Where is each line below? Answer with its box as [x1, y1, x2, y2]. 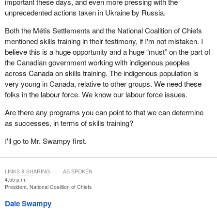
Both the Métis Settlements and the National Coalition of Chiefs [4, 25, 202, 36]
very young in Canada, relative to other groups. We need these [4, 78, 201, 89]
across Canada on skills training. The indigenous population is [4, 68, 199, 78]
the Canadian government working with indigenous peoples [4, 57, 190, 68]
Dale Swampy [4, 198, 51, 209]
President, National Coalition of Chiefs [4, 183, 92, 191]
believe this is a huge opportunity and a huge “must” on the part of [4, 46, 210, 57]
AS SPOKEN [62, 168, 93, 175]
